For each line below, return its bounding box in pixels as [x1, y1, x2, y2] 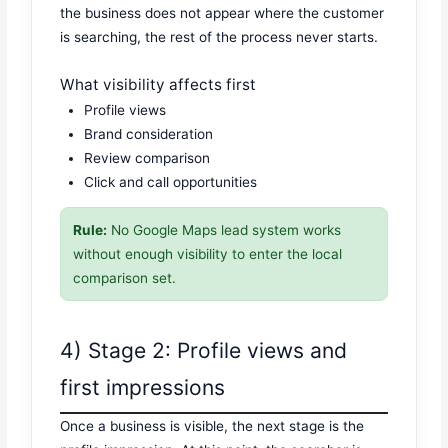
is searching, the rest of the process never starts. [60, 28, 379, 45]
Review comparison [84, 149, 211, 166]
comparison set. [73, 270, 177, 287]
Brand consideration [84, 125, 214, 142]
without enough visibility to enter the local [73, 246, 343, 263]
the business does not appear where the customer [60, 4, 385, 21]
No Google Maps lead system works [107, 222, 342, 239]
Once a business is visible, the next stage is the [60, 417, 365, 434]
